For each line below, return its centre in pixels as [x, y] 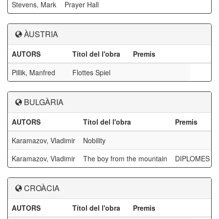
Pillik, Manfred [33, 72]
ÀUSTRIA [41, 34]
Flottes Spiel [91, 72]
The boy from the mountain [125, 158]
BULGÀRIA [44, 102]
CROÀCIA [42, 188]
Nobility [94, 140]
